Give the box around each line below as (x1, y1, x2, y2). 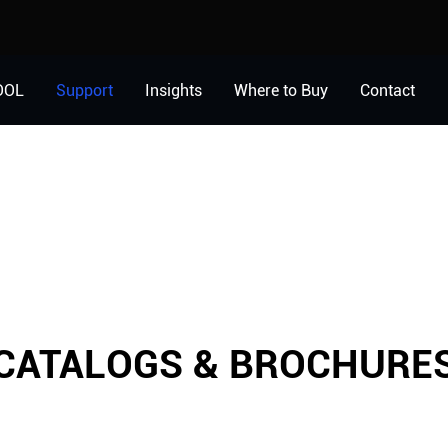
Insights (144, 80, 202, 100)
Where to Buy (233, 80, 328, 100)
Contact (359, 80, 415, 100)
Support (55, 80, 113, 100)
